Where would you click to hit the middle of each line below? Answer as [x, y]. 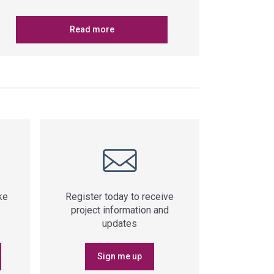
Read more [92, 29]
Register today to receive [120, 197]
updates [120, 224]
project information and [120, 210]
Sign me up [120, 256]
